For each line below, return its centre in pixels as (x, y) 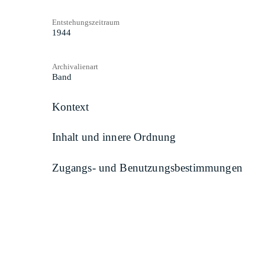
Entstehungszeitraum (85, 22)
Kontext (70, 106)
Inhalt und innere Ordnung (114, 137)
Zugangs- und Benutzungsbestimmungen (147, 167)
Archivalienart (75, 66)
